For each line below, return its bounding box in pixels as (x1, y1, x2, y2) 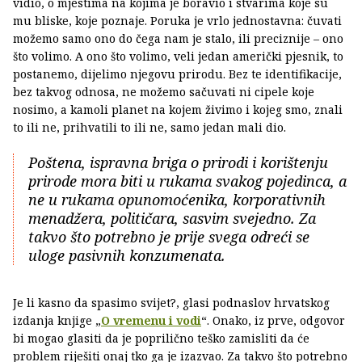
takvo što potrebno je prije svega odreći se (28, 227, 309, 247)
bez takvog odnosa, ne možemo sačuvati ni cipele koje (13, 84, 314, 100)
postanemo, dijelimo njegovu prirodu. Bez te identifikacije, (13, 66, 342, 82)
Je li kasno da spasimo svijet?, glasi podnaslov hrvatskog (13, 295, 330, 311)
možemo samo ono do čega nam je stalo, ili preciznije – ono (13, 31, 343, 47)
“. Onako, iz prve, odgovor (201, 313, 345, 329)
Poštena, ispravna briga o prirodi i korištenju (28, 153, 328, 173)
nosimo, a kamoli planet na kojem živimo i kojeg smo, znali (13, 102, 343, 118)
